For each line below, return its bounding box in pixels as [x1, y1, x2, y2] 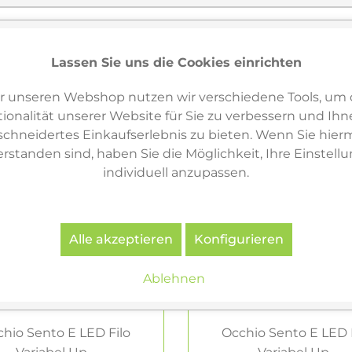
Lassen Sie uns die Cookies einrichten [50, 54, 302, 70]
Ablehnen [143, 270, 205, 286]
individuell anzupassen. [103, 164, 249, 180]
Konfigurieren [193, 231, 284, 247]
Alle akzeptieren [68, 231, 173, 247]
